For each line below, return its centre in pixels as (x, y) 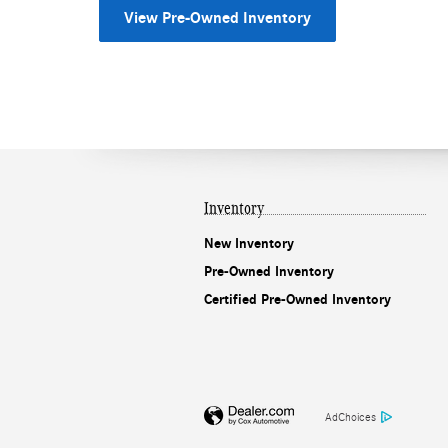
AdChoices (350, 416)
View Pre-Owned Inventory (217, 17)
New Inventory (249, 243)
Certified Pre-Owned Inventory (297, 299)
